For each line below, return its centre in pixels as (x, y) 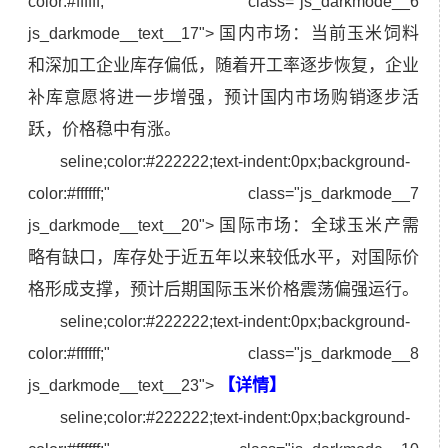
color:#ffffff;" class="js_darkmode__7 (223, 193)
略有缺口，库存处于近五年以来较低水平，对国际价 (223, 257)
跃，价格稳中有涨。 (104, 129)
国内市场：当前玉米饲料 (319, 33)
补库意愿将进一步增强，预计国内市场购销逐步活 (223, 97)
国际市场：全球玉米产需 (319, 225)
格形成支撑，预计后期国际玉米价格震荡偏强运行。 (223, 289)
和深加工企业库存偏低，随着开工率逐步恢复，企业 (223, 65)
